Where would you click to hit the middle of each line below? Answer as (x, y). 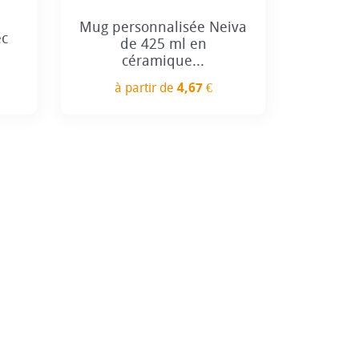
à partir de (145, 88)
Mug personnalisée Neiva (163, 27)
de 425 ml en (163, 44)
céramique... (163, 61)
